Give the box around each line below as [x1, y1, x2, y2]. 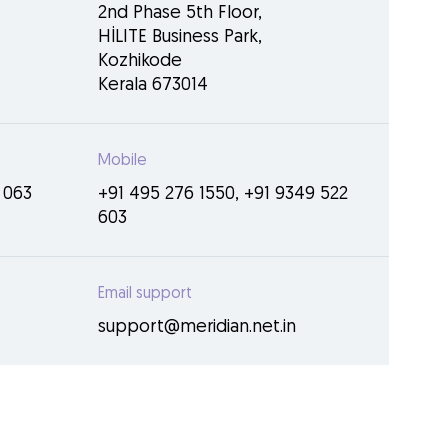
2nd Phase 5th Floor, [97, 4, 262, 23]
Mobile [97, 153, 147, 169]
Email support [97, 286, 192, 302]
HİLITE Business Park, [97, 28, 262, 47]
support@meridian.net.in [97, 318, 296, 337]
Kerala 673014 [97, 76, 208, 95]
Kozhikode [97, 52, 182, 71]
